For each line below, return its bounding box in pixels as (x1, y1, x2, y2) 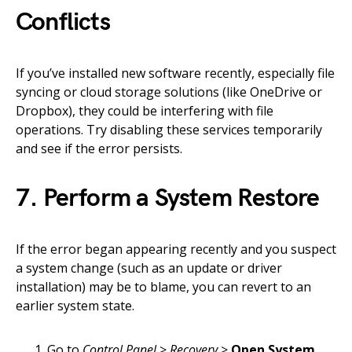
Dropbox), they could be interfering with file (16, 101, 273, 119)
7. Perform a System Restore (16, 182, 320, 214)
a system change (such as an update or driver (16, 258, 282, 277)
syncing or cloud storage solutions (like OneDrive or (16, 82, 322, 101)
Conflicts (16, 6, 110, 38)
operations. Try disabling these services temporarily (16, 120, 322, 138)
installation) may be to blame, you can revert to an (16, 277, 311, 295)
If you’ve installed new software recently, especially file (16, 64, 335, 82)
